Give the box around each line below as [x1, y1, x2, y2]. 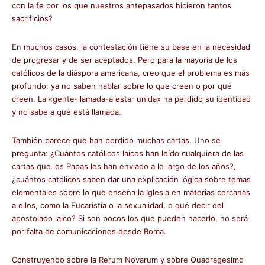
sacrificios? [12, 14, 53, 23]
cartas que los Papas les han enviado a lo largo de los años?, [12, 161, 236, 171]
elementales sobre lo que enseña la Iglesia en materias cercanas [12, 188, 250, 197]
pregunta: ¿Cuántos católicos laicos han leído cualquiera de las [12, 148, 244, 158]
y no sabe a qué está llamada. [12, 107, 121, 117]
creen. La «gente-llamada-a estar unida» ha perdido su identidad [12, 94, 251, 104]
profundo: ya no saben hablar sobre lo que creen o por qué [12, 81, 232, 91]
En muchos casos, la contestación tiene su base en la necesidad [12, 42, 250, 51]
